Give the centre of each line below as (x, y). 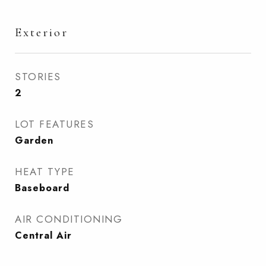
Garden (34, 140)
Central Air (43, 235)
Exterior (42, 32)
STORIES (38, 77)
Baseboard (42, 188)
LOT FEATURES (54, 124)
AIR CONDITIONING (69, 219)
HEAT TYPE (45, 172)
